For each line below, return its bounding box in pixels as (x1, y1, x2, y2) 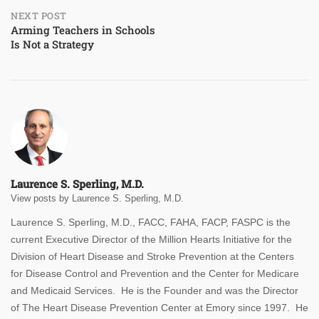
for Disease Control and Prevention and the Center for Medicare (11, 268, 299, 280)
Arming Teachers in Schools (11, 23, 155, 38)
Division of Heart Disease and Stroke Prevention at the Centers (11, 251, 294, 263)
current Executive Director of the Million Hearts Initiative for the (11, 234, 292, 246)
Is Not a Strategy (11, 37, 94, 52)
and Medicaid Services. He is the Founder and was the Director (11, 285, 298, 297)
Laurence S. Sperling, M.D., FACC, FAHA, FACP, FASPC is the (11, 216, 291, 229)
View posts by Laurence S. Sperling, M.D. (11, 193, 184, 204)
